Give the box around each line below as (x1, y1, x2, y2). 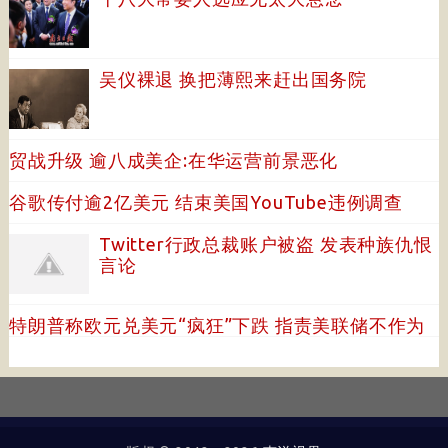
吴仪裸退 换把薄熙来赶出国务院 (98, 69, 367, 89)
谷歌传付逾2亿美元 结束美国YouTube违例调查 (8, 192, 403, 212)
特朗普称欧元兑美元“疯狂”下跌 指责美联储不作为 (8, 315, 426, 335)
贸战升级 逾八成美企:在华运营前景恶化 (8, 150, 339, 170)
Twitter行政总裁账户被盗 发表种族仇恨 (98, 234, 433, 254)
